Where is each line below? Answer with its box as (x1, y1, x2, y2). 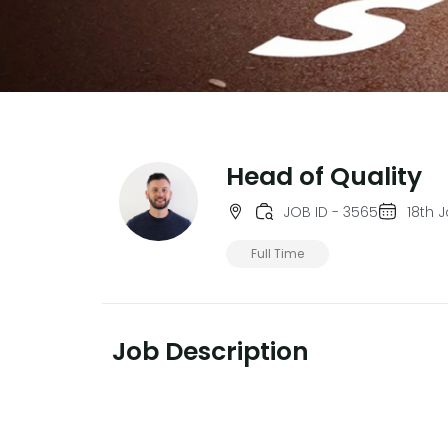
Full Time (250, 245, 304, 263)
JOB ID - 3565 (283, 202, 379, 223)
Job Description (112, 334, 309, 370)
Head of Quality (225, 159, 422, 195)
